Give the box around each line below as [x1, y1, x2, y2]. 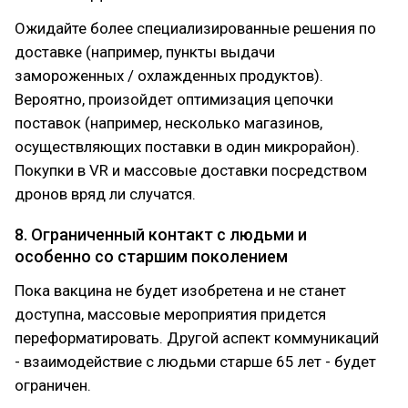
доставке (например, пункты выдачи [15, 43, 275, 61]
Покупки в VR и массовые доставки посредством [15, 161, 367, 179]
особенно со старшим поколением [15, 247, 288, 266]
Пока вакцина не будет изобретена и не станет [15, 281, 346, 300]
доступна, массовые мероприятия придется [15, 305, 326, 323]
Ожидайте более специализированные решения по [15, 19, 376, 37]
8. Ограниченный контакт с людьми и [15, 225, 307, 244]
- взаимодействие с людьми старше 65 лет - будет [15, 352, 376, 371]
